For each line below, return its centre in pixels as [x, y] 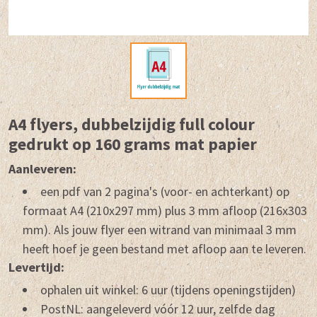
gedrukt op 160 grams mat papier [133, 144]
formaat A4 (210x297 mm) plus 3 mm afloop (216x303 [165, 210]
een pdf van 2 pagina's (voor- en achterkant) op [165, 191]
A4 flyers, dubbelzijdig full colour [132, 124]
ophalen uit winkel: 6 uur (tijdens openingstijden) [168, 289]
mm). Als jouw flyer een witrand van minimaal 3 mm [160, 229]
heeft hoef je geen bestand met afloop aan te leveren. [165, 248]
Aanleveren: [42, 168]
